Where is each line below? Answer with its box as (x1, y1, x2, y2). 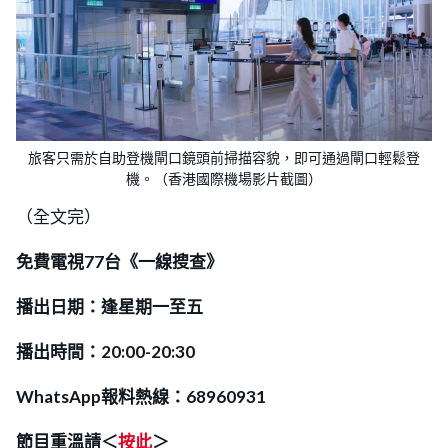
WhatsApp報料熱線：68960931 (16, 386, 266, 408)
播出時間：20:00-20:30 (16, 341, 195, 363)
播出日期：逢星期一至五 (16, 296, 203, 318)
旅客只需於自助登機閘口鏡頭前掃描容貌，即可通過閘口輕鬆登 (28, 149, 420, 168)
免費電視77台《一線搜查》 (16, 251, 223, 273)
